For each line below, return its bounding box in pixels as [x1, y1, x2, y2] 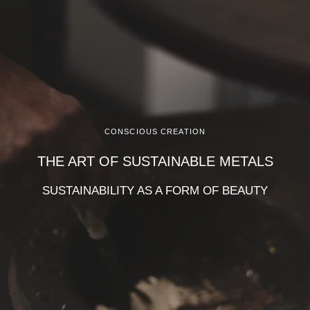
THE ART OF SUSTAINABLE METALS [37, 154, 273, 170]
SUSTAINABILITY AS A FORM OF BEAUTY [42, 183, 268, 197]
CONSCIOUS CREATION [104, 127, 206, 136]
